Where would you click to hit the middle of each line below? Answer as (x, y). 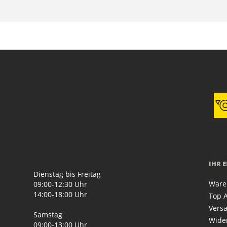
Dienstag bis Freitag (67, 174)
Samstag (48, 215)
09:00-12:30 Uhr (61, 184)
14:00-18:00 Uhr (61, 195)
